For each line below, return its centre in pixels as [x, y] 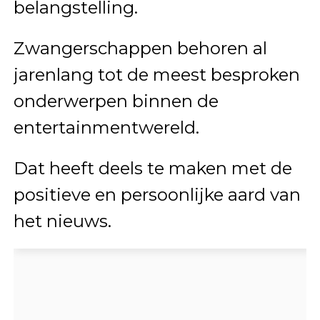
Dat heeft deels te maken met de [152, 169]
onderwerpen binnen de [116, 101]
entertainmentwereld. [106, 128]
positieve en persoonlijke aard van [157, 195]
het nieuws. [62, 221]
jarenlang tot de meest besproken [156, 75]
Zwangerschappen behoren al [140, 49]
